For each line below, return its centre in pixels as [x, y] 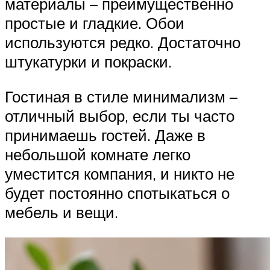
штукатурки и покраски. [88, 62]
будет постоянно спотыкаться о [117, 193]
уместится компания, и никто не [120, 173]
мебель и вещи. [61, 212]
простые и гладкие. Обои [95, 23]
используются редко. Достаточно [123, 42]
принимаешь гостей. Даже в [105, 135]
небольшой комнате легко [98, 154]
